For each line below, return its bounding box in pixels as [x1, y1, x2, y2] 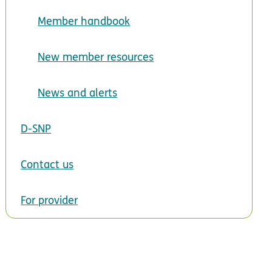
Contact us [21, 156, 74, 172]
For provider [21, 192, 78, 208]
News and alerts [38, 84, 118, 100]
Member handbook [38, 13, 131, 29]
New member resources [38, 49, 154, 64]
